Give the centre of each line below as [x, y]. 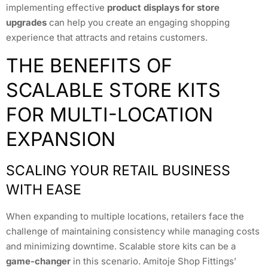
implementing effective [57, 8]
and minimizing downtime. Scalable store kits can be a [121, 246]
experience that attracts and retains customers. [107, 38]
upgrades [26, 23]
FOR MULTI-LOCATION [109, 115]
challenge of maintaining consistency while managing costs [133, 232]
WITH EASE [44, 190]
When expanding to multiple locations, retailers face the [125, 217]
